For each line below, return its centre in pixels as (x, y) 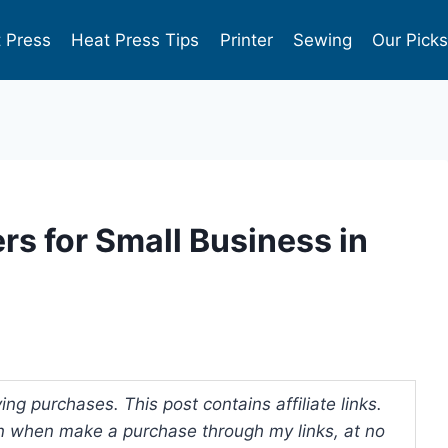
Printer (246, 39)
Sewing (322, 39)
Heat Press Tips (135, 39)
